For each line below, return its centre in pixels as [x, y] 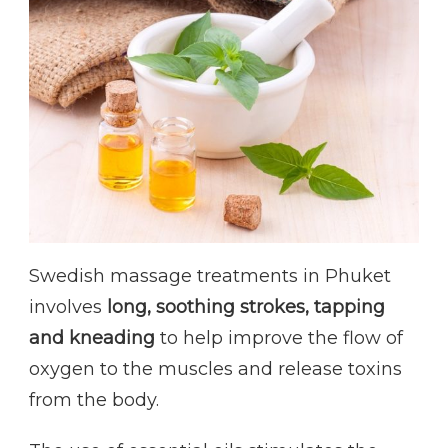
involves [68, 307]
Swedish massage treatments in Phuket [210, 276]
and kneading [92, 338]
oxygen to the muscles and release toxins [215, 369]
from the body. [94, 400]
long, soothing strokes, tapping [246, 307]
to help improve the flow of [279, 338]
